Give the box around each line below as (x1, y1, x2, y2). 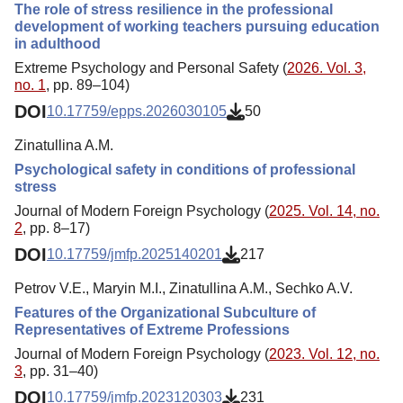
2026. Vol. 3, (287, 59, 366, 76)
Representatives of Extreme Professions (14, 321, 290, 337)
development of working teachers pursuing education (14, 18, 380, 34)
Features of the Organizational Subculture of (14, 304, 316, 320)
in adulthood (14, 35, 101, 51)
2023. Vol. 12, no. (269, 345, 380, 362)
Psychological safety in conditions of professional (14, 161, 355, 177)
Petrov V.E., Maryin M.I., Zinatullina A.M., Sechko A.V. (14, 280, 353, 296)
